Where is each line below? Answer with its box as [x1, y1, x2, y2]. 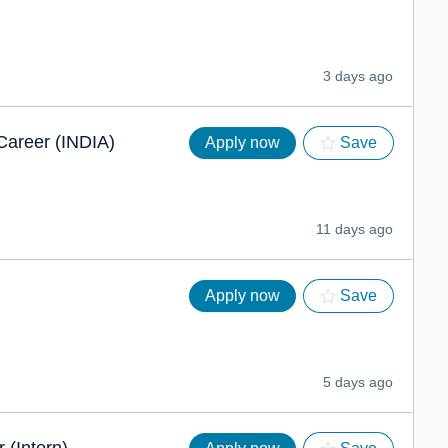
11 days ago [316, 221, 393, 237]
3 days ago [323, 68, 393, 84]
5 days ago [323, 374, 393, 390]
